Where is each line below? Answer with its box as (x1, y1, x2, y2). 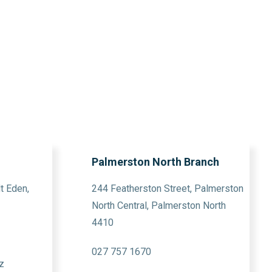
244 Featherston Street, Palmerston (92, 183, 243, 194)
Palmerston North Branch (92, 155, 219, 168)
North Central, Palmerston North (92, 200, 226, 211)
